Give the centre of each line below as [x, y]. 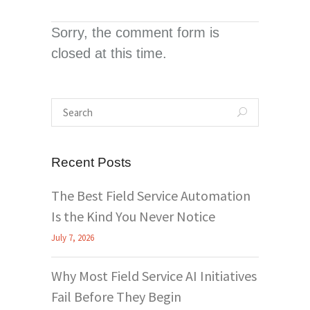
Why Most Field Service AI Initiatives [154, 275]
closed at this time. [109, 53]
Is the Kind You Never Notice [133, 216]
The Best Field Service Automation [151, 195]
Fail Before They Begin [116, 296]
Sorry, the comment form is [135, 32]
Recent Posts [91, 162]
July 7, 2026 [73, 237]
